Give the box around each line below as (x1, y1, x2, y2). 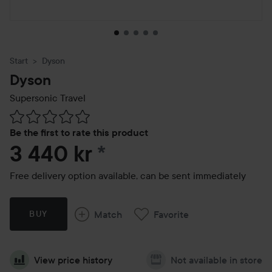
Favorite (153, 208, 189, 220)
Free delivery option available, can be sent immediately (10, 169, 246, 182)
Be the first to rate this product (10, 127, 148, 138)
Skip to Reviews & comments (9, 110, 134, 123)
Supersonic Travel (10, 92, 86, 104)
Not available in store (171, 254, 262, 266)
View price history (34, 254, 112, 266)
